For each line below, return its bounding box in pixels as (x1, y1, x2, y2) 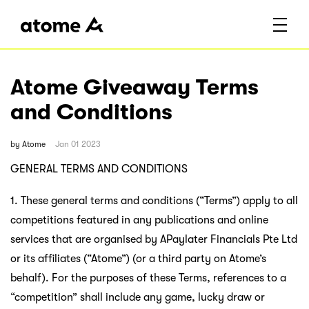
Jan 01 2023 (55, 139, 101, 149)
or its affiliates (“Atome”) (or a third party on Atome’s (10, 252, 266, 265)
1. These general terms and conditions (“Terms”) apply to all (10, 194, 298, 207)
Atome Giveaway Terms (10, 74, 259, 101)
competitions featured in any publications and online (10, 213, 268, 226)
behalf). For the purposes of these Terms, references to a (10, 271, 286, 284)
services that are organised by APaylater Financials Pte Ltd (10, 232, 297, 246)
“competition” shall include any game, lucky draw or (10, 290, 265, 303)
